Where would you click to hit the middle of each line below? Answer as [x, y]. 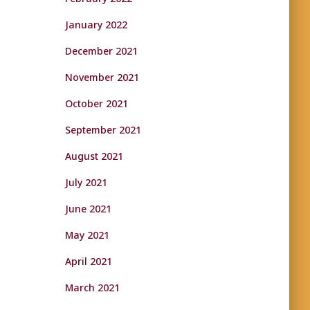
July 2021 [86, 182]
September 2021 [103, 130]
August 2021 [94, 156]
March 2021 [92, 288]
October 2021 [96, 103]
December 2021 [101, 51]
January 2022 [96, 25]
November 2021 [102, 77]
